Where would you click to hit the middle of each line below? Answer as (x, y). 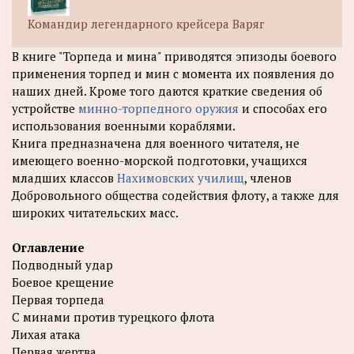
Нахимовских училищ (181, 177)
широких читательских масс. (95, 212)
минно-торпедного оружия (158, 108)
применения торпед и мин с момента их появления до (173, 73)
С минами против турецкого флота (113, 316)
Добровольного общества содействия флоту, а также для (175, 195)
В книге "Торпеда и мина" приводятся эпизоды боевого (174, 56)
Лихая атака (46, 334)
